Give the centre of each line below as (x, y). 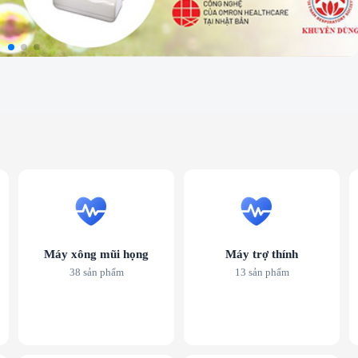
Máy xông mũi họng (96, 255)
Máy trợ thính (262, 255)
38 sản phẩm (96, 272)
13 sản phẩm (262, 272)
